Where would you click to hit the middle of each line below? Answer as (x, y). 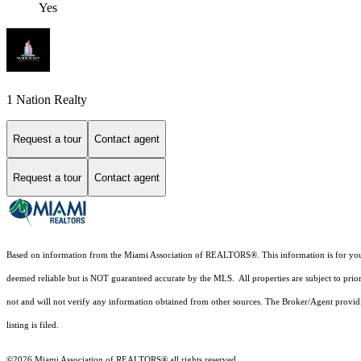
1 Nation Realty (47, 99)
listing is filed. (34, 326)
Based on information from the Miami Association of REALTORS (129, 255)
